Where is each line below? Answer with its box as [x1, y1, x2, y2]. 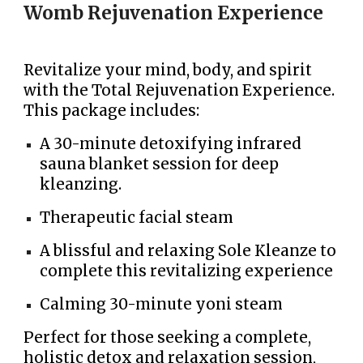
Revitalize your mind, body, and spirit [23, 61, 313, 80]
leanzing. [50, 175, 122, 194]
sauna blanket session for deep [40, 155, 280, 174]
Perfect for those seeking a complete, [23, 328, 312, 348]
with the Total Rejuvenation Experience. [23, 81, 335, 100]
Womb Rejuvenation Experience [23, 2, 328, 25]
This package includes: [23, 101, 200, 121]
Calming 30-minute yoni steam [40, 295, 284, 314]
